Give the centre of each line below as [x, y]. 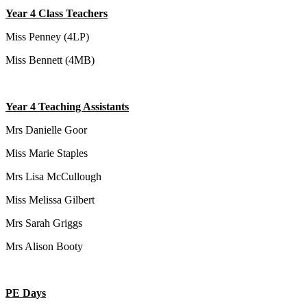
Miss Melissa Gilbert [50, 200]
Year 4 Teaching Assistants [67, 107]
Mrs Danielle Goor [46, 130]
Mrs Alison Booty [44, 247]
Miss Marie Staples [48, 153]
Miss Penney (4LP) [47, 37]
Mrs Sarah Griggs [45, 223]
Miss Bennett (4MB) [51, 60]
